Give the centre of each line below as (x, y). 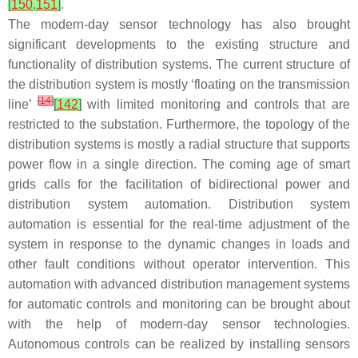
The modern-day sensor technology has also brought (179, 25)
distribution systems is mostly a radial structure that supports (179, 145)
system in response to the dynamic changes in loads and (179, 245)
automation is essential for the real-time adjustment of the (179, 225)
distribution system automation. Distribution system (179, 205)
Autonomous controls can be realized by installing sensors (179, 344)
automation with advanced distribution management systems (179, 284)
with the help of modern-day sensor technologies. (179, 324)
